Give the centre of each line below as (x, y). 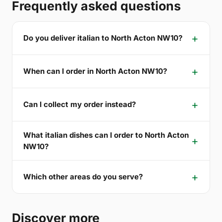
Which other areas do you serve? (83, 177)
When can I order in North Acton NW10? (95, 71)
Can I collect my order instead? (80, 105)
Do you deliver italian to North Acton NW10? (103, 38)
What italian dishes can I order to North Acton (106, 135)
